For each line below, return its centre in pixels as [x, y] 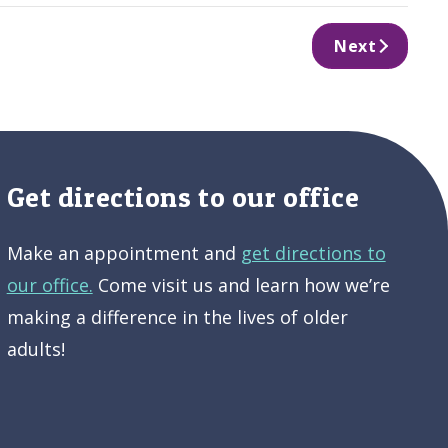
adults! [35, 349]
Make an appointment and [123, 253]
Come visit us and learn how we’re [241, 285]
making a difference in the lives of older [177, 317]
